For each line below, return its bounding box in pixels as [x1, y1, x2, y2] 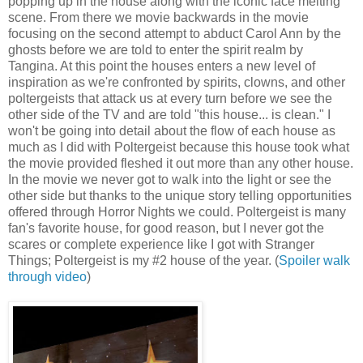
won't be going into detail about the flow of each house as [8, 124, 335, 139]
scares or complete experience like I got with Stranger [8, 237, 314, 252]
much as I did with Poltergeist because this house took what [8, 140, 349, 155]
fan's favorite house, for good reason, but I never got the [8, 221, 324, 236]
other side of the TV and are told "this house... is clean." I [8, 108, 331, 122]
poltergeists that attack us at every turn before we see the [8, 92, 332, 106]
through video [8, 270, 87, 284]
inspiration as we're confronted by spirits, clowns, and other [8, 75, 345, 90]
